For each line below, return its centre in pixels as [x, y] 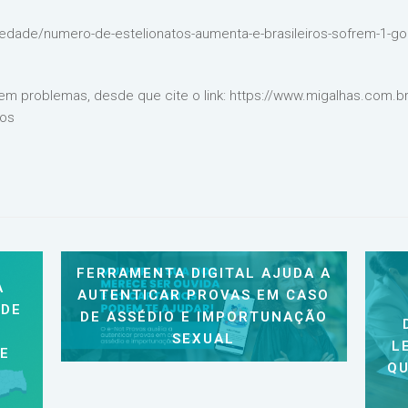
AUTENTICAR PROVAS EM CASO [204, 296]
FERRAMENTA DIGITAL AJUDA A [204, 274]
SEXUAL [204, 339]
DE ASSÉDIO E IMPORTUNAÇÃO [204, 317]
